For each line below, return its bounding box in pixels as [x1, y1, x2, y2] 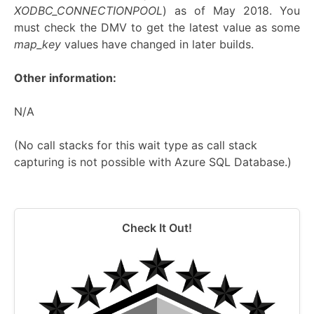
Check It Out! [122, 220, 192, 235]
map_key [14, 36, 61, 51]
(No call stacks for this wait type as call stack [14, 137, 257, 152]
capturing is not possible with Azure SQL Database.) [14, 154, 292, 169]
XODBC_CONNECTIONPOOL [14, 3, 163, 18]
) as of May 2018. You [163, 3, 300, 18]
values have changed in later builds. [61, 36, 254, 51]
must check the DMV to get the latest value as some [14, 20, 300, 34]
